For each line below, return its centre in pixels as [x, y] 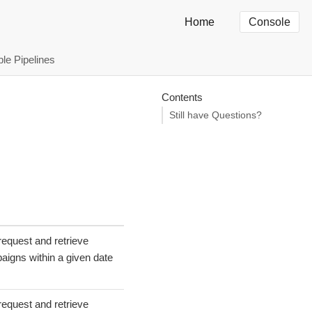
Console [270, 22]
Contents [182, 97]
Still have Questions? [216, 115]
